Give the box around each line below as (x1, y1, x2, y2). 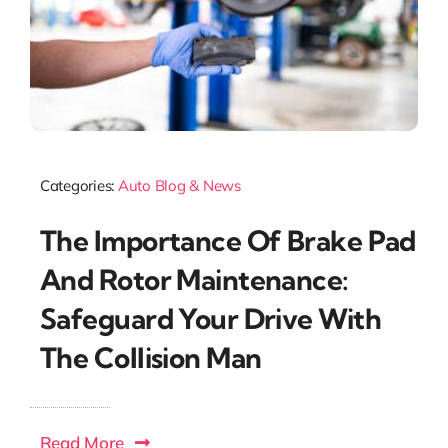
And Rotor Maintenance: (39, 261, 349, 297)
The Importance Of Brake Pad (39, 222, 416, 258)
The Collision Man (39, 339, 262, 375)
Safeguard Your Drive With (39, 300, 381, 336)
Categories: (39, 176, 118, 196)
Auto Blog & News (117, 176, 241, 196)
